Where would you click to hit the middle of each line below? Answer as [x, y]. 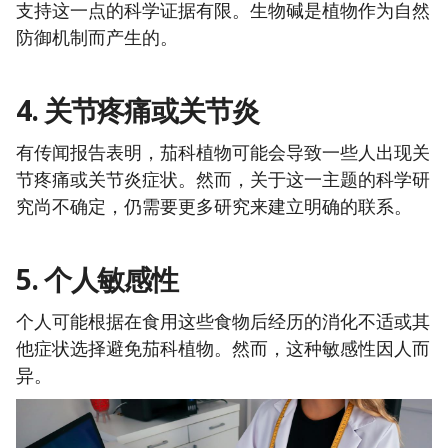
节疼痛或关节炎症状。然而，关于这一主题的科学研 [223, 179]
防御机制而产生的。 [97, 37]
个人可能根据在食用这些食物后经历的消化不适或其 [223, 321]
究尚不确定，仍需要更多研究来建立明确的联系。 [214, 206]
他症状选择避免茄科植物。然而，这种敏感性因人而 [223, 348]
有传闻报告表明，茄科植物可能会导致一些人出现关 [223, 152]
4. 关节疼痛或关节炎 [137, 110]
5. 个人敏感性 [97, 279]
